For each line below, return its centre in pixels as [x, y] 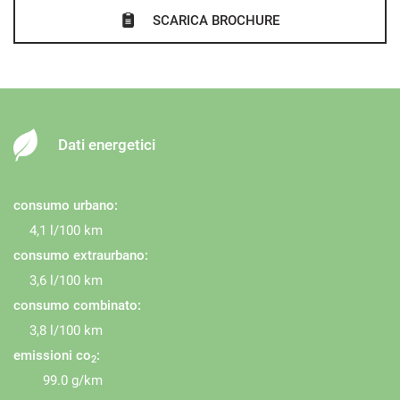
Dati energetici [107, 145]
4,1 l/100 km [66, 230]
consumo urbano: [66, 205]
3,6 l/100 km [66, 280]
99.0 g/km [73, 380]
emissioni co [52, 355]
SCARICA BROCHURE [216, 21]
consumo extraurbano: [81, 255]
